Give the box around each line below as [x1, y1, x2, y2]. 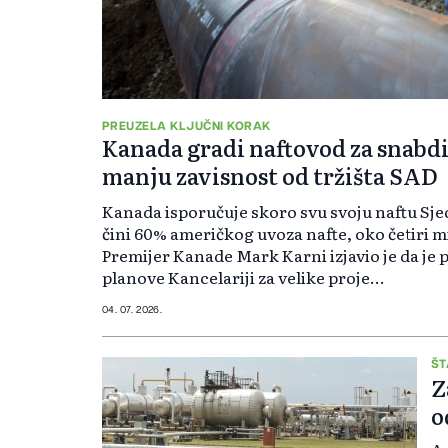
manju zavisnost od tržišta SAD [102, 158, 438, 192]
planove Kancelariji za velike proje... [102, 264, 385, 289]
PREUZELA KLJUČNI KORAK [102, 119, 271, 132]
